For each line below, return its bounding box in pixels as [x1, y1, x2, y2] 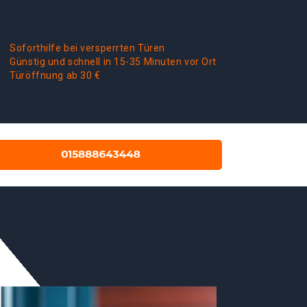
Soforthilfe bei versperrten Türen [10, 42, 165, 53]
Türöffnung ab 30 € [10, 70, 101, 81]
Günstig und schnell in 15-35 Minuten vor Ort [10, 56, 217, 67]
